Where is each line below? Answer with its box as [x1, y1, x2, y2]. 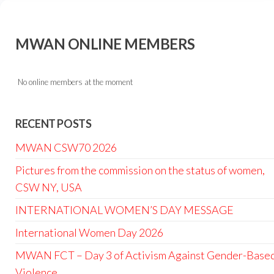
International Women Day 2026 [15, 225, 163, 239]
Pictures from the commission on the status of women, [15, 163, 265, 177]
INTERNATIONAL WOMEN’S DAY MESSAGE [15, 202, 234, 217]
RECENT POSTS [15, 116, 92, 130]
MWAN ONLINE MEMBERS [15, 34, 195, 53]
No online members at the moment [16, 76, 133, 87]
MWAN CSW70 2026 [15, 140, 117, 154]
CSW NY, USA [15, 180, 82, 194]
